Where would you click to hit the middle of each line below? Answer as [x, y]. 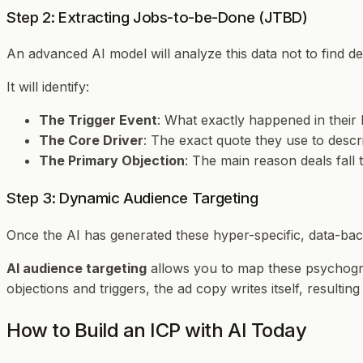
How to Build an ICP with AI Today [157, 330]
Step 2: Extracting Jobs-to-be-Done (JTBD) [157, 17]
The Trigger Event [98, 120]
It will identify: [48, 87]
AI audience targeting [77, 268]
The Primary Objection [112, 161]
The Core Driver [91, 141]
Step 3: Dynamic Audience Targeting [132, 199]
